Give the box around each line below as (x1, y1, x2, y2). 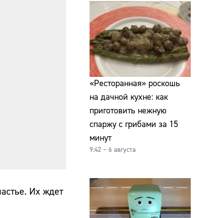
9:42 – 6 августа (90, 145, 136, 154)
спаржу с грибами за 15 (90, 118, 178, 130)
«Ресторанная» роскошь (90, 77, 180, 89)
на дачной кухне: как (90, 91, 168, 103)
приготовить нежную (90, 105, 166, 116)
